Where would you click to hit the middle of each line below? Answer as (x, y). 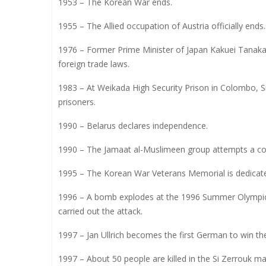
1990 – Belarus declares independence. (133, 125)
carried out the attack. (100, 211)
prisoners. (77, 102)
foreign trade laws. (94, 64)
